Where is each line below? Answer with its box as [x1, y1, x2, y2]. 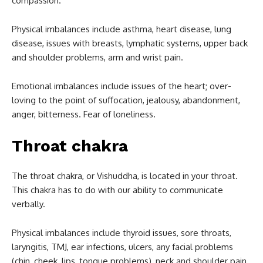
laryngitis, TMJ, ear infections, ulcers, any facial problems [12, 241, 233, 253]
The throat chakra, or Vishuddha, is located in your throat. [12, 170, 238, 182]
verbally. [12, 198, 45, 210]
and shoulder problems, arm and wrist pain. [12, 52, 183, 63]
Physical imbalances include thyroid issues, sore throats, [12, 227, 231, 239]
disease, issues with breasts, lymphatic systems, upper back [12, 38, 248, 49]
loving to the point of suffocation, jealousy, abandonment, [12, 95, 240, 106]
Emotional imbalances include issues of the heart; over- [12, 80, 231, 92]
